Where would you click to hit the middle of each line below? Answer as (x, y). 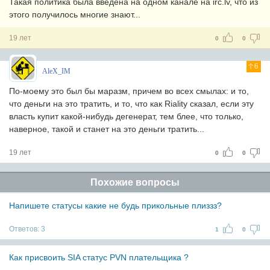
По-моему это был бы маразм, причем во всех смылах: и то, (129, 91)
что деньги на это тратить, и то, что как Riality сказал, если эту (131, 104)
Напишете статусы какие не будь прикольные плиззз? (115, 206)
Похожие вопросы (135, 182)
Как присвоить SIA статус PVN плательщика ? (99, 257)
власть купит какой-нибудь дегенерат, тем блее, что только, (126, 116)
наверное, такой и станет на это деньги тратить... (107, 129)
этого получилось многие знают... (75, 14)
